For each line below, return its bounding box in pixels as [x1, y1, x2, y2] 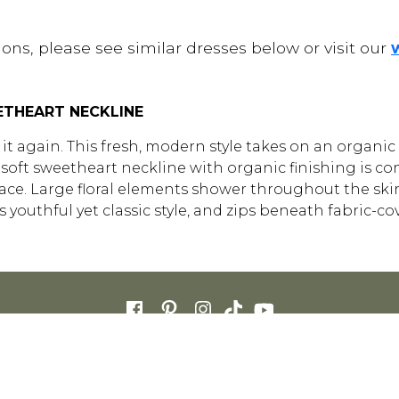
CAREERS [89, 345, 135, 358]
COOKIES [264, 345, 306, 358]
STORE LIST [151, 345, 207, 358]
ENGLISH [177, 374, 222, 387]
